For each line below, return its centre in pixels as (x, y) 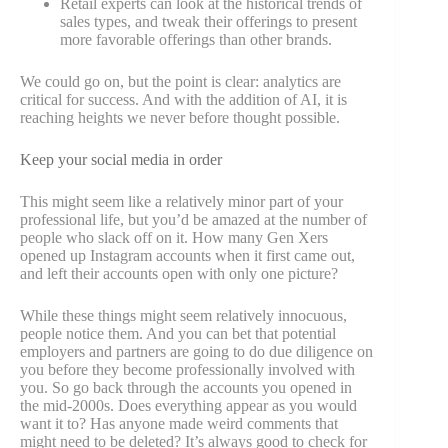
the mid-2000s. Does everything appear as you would (188, 406)
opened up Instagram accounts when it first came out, (187, 256)
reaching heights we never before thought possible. (180, 118)
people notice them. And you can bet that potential (178, 334)
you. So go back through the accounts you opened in (186, 388)
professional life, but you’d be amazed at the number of (193, 220)
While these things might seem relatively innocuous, (183, 316)
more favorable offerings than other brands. (196, 40)
